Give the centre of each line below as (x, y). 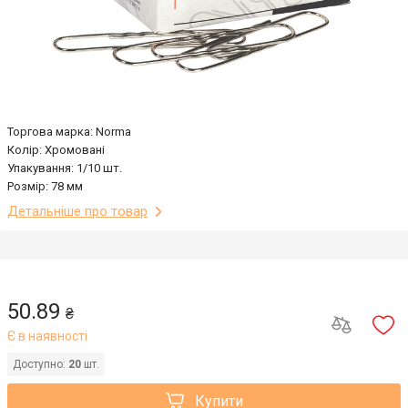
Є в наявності (47, 337)
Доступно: (41, 365)
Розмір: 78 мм (46, 187)
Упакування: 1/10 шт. (65, 168)
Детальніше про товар (77, 212)
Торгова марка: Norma (69, 132)
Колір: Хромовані (56, 150)
